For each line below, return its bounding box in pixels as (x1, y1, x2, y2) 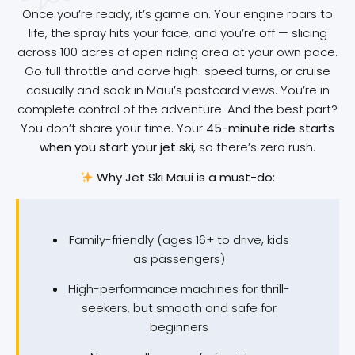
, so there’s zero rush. (193, 138, 315, 155)
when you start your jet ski (40, 138, 193, 155)
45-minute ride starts (206, 119, 334, 136)
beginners (150, 318, 208, 335)
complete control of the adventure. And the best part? (17, 100, 338, 117)
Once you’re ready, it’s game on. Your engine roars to (22, 5, 333, 22)
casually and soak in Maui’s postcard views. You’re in (25, 81, 330, 98)
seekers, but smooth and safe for (82, 299, 277, 316)
